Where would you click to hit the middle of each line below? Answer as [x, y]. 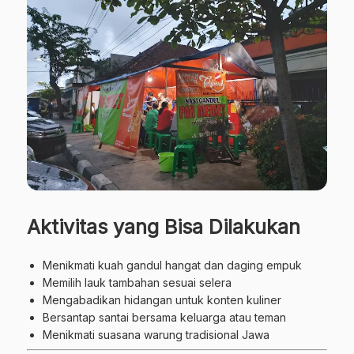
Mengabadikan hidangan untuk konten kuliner [162, 299]
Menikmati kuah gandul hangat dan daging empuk [172, 265]
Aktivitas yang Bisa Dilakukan [164, 226]
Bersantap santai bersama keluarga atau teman [164, 317]
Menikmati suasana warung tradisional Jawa [156, 334]
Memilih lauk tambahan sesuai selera [137, 282]
